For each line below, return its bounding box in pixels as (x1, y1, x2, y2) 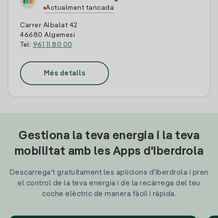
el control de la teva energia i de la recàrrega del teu (18, 180, 200, 187)
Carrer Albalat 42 (20, 22, 78, 29)
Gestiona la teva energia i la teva (18, 130, 200, 142)
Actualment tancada (46, 4, 114, 11)
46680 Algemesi (20, 32, 75, 38)
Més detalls (43, 70, 86, 77)
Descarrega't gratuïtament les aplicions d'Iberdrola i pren (9, 169, 209, 176)
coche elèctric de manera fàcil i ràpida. (42, 190, 176, 198)
